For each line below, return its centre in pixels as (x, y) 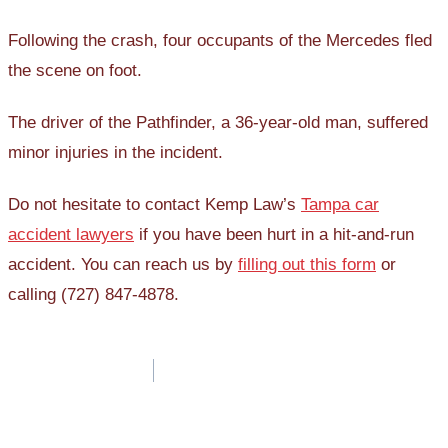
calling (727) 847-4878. (93, 294)
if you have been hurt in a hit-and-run (274, 234)
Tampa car (340, 204)
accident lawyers (71, 234)
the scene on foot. (75, 71)
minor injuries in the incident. (115, 153)
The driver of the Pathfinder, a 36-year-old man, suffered (218, 123)
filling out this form (307, 264)
